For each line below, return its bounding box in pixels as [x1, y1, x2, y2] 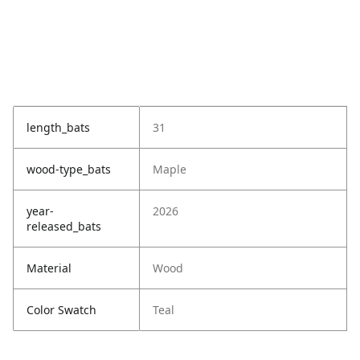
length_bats [27, 120, 90, 136]
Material [27, 260, 72, 276]
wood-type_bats [27, 162, 111, 178]
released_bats [27, 219, 101, 235]
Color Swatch [27, 302, 96, 318]
